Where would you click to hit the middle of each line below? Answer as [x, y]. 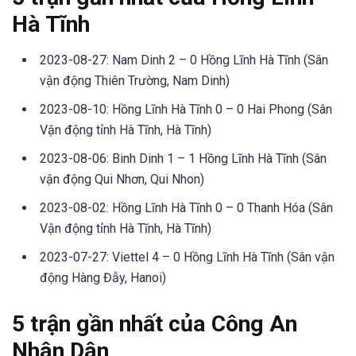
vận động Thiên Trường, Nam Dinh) [135, 81]
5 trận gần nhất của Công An [155, 324]
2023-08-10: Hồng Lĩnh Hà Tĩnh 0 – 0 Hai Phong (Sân [186, 110]
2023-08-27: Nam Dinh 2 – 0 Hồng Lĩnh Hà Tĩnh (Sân [184, 60]
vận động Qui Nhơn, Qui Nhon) [122, 180]
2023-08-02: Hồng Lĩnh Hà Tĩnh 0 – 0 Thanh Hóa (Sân [186, 208]
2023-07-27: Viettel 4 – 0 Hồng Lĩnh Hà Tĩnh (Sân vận [187, 257]
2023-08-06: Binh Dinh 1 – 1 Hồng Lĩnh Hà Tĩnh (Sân [183, 159]
